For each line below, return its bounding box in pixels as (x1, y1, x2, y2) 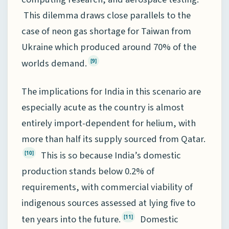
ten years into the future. (21, 213, 121, 226)
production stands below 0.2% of (21, 164, 154, 178)
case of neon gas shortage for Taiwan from (21, 24, 191, 38)
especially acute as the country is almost (21, 100, 184, 114)
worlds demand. (21, 57, 87, 71)
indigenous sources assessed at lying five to (21, 196, 195, 210)
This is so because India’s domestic (37, 148, 181, 162)
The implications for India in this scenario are (21, 84, 201, 98)
